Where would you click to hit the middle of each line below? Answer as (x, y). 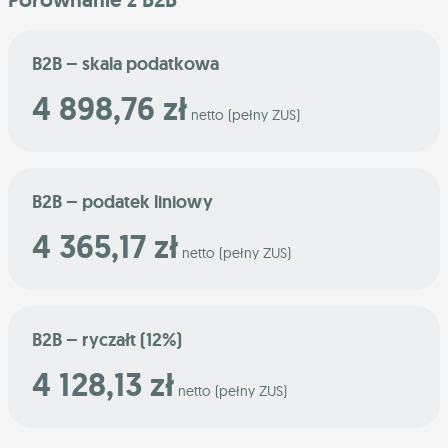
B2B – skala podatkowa (125, 64)
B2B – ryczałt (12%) (107, 340)
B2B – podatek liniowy (122, 202)
